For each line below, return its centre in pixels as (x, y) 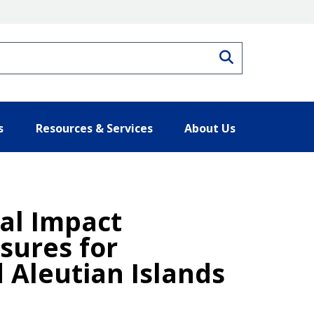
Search (256, 55)
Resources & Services (94, 128)
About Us (210, 128)
